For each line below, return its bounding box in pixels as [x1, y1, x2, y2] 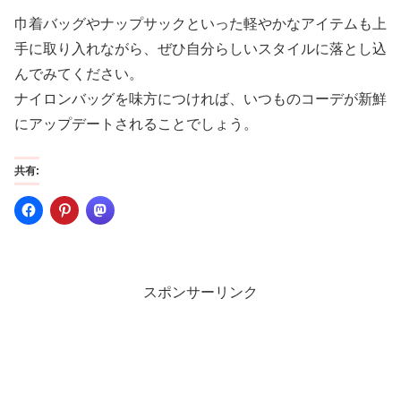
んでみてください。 [14, 66, 143, 82]
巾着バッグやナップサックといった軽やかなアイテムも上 [14, 16, 387, 32]
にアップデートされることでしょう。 [14, 116, 258, 132]
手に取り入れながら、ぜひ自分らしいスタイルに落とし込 [14, 41, 387, 57]
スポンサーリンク [143, 285, 258, 301]
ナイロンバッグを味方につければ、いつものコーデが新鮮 [14, 91, 387, 107]
